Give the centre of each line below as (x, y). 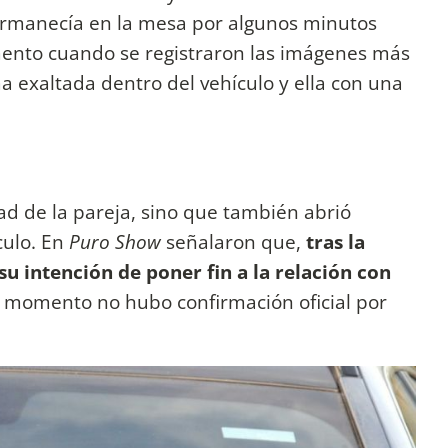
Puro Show (115, 241)
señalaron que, (231, 241)
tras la (333, 241)
